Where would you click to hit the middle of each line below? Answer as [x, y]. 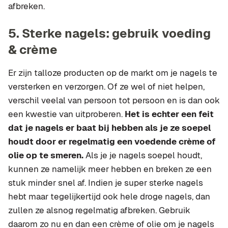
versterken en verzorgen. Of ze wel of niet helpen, [106, 86]
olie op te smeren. [46, 155]
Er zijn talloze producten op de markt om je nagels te [113, 73]
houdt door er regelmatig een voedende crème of [112, 141]
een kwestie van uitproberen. [66, 114]
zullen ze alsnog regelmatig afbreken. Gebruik [99, 210]
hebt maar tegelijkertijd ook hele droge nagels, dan [109, 196]
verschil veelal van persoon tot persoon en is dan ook [114, 100]
